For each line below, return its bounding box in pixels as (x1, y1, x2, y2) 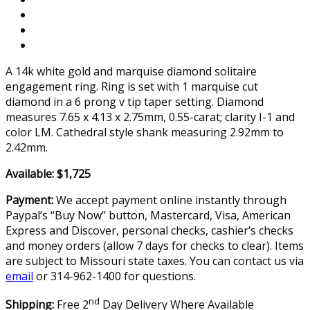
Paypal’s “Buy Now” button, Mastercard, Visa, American (6, 208, 291, 224)
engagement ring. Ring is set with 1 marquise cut (6, 79, 258, 95)
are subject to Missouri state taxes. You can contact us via (6, 253, 304, 269)
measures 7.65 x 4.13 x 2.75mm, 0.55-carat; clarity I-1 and (6, 109, 295, 125)
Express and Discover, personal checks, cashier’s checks (6, 223, 293, 239)
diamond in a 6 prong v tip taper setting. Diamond (6, 94, 264, 110)
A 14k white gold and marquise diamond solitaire (6, 64, 257, 80)
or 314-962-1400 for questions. (33, 268, 196, 284)
